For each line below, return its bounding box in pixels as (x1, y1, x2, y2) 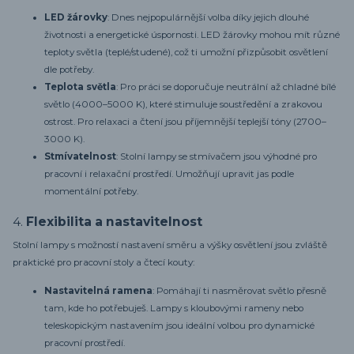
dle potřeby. (44, 64, 94, 76)
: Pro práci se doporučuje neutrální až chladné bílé (116, 81, 336, 93)
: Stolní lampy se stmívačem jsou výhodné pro (116, 151, 317, 163)
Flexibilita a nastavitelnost (26, 213, 202, 229)
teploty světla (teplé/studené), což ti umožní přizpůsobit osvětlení (44, 47, 328, 58)
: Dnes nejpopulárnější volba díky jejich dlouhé (107, 12, 309, 24)
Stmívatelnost (44, 151, 116, 163)
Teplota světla (44, 81, 116, 93)
